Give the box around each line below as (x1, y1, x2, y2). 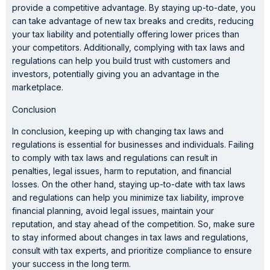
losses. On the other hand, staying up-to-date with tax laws (12, 179, 245, 190)
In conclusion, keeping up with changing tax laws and (12, 126, 224, 137)
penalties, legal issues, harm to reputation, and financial (12, 166, 231, 177)
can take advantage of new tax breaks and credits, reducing (12, 16, 254, 27)
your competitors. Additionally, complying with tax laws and (12, 42, 245, 53)
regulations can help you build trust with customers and (12, 55, 230, 66)
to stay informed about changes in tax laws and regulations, (12, 232, 248, 243)
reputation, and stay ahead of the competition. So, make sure (12, 219, 255, 230)
